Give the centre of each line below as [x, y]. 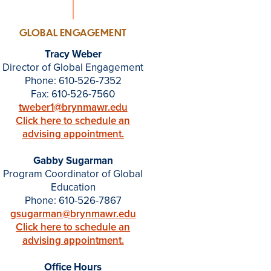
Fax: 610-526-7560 [73, 94]
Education [73, 187]
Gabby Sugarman [73, 161]
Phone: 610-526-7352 [73, 81]
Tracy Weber [73, 54]
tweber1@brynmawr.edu [73, 107]
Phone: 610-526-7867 [73, 201]
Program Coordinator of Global [73, 174]
